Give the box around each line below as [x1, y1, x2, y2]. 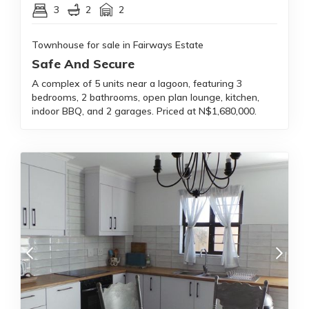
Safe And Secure [32, 56, 134, 72]
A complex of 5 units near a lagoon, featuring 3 [32, 77, 242, 90]
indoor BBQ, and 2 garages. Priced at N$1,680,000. [32, 105, 257, 117]
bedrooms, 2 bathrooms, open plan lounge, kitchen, [32, 91, 259, 103]
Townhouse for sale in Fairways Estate [32, 39, 203, 51]
